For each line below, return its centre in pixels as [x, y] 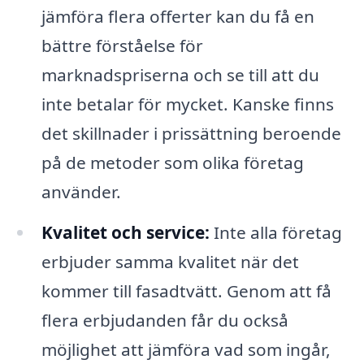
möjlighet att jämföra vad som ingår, [186, 349]
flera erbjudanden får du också [165, 320]
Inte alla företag [275, 232]
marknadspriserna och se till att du [180, 74]
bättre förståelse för [122, 45]
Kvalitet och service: [125, 232]
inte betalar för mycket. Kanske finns [187, 104]
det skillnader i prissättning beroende [191, 133]
